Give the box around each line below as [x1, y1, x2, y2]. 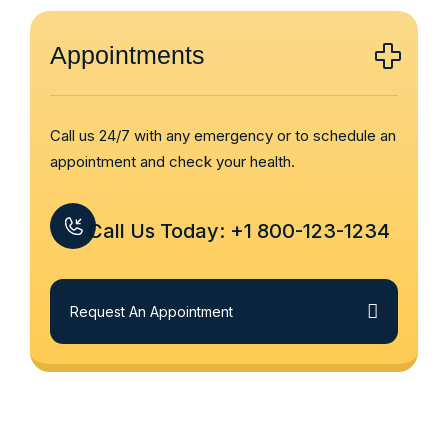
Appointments [50, 41, 205, 69]
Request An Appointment [70, 303, 233, 320]
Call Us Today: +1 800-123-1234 [88, 219, 390, 243]
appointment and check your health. [50, 152, 295, 171]
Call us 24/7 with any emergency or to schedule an [50, 126, 396, 145]
